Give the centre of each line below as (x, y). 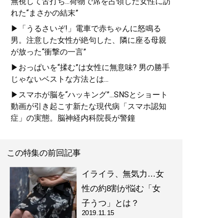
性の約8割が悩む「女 (121, 188)
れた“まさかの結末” (45, 13)
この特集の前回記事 (44, 153)
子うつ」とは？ (110, 203)
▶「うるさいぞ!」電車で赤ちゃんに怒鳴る (86, 28)
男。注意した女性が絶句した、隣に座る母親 (89, 40)
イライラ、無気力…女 (123, 174)
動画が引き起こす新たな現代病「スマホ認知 (89, 106)
